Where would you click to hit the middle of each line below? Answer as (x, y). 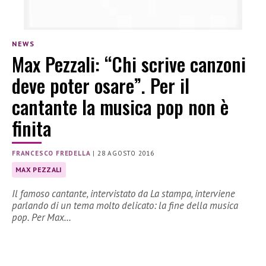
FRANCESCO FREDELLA (51, 153)
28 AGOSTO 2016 (126, 153)
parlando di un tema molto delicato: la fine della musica (125, 206)
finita (31, 128)
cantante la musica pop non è (120, 107)
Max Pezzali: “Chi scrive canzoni (129, 64)
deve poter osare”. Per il (101, 85)
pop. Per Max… (42, 218)
